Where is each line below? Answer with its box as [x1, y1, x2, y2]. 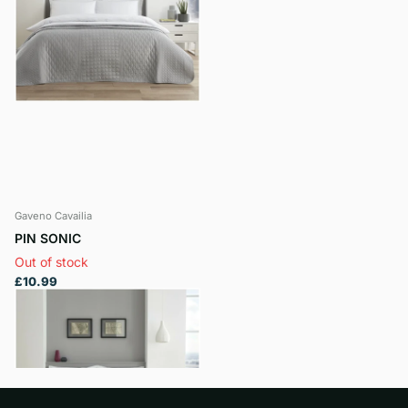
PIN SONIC [15, 230, 81, 246]
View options [31, 310, 111, 325]
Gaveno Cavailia [15, 209, 92, 223]
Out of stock [15, 254, 88, 270]
